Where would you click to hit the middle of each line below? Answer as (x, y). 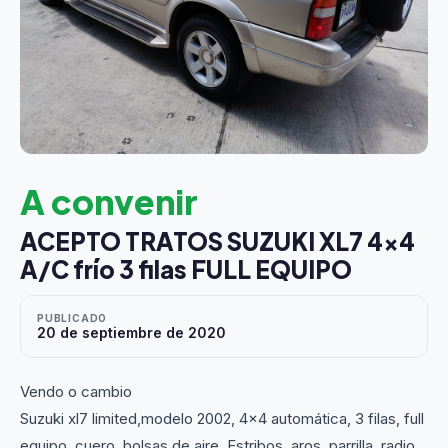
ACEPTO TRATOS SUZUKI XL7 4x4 (217, 241)
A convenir (109, 201)
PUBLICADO (72, 318)
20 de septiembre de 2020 (131, 332)
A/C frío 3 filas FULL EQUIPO (186, 269)
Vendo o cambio (76, 391)
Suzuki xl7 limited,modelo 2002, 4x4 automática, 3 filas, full (222, 418)
